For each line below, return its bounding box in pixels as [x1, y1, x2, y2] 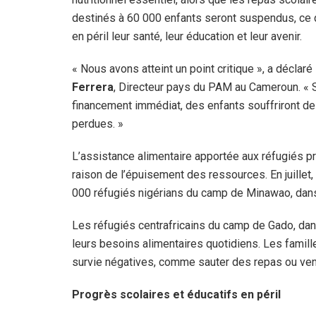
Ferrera [72, 80, 114, 94]
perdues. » [72, 116, 123, 130]
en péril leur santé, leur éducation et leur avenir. [72, 29, 302, 43]
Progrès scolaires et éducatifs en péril [72, 287, 281, 301]
